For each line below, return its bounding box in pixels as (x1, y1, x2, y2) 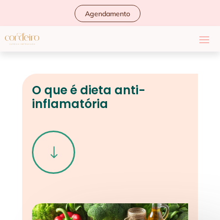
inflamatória (31, 96, 108, 112)
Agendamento (85, 9, 130, 18)
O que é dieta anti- (31, 82, 145, 98)
